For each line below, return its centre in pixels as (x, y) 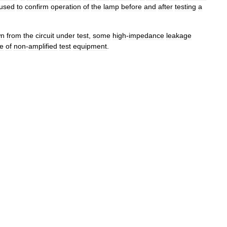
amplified (43, 46)
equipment (90, 46)
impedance (146, 35)
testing (185, 6)
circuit (45, 35)
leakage (179, 35)
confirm (37, 6)
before (131, 6)
